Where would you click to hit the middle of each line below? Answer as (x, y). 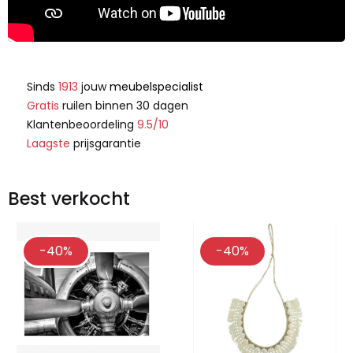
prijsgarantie (106, 143)
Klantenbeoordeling (82, 124)
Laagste (48, 143)
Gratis (43, 105)
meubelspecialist (155, 86)
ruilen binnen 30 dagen (124, 105)
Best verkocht (69, 198)
